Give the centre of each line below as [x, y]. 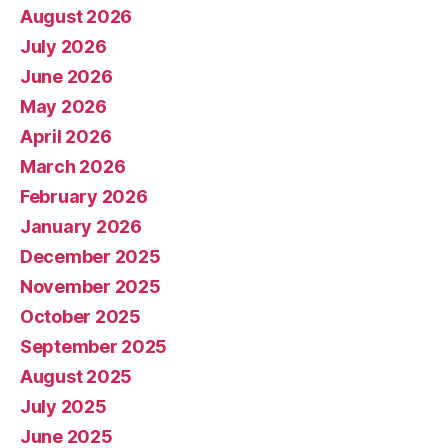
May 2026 [63, 106]
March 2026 [73, 166]
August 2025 [76, 376]
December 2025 [90, 256]
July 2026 [63, 46]
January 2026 [81, 226]
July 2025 [63, 406]
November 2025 [90, 286]
